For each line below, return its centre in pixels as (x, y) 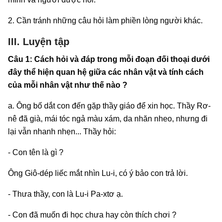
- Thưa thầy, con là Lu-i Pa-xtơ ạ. (65, 194)
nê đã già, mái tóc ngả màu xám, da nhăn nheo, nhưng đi (108, 118)
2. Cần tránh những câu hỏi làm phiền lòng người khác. (105, 20)
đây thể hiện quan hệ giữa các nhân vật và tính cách (106, 72)
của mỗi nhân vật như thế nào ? (68, 85)
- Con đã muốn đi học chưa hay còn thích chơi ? (92, 215)
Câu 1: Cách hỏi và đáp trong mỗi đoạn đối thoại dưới (109, 59)
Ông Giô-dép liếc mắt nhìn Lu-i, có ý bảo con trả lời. (98, 173)
